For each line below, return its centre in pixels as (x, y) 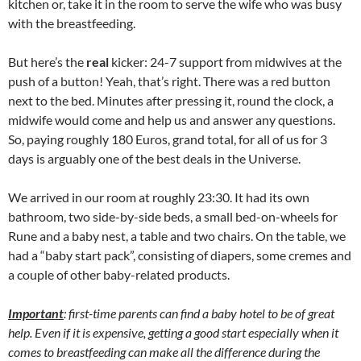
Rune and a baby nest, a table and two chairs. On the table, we (177, 236)
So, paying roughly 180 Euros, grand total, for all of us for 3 (168, 139)
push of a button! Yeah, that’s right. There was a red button (169, 81)
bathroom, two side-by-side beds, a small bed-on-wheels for (173, 216)
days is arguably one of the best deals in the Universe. (154, 158)
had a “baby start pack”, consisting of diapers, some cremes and (180, 255)
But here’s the (47, 62)
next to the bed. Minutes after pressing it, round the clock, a (171, 100)
